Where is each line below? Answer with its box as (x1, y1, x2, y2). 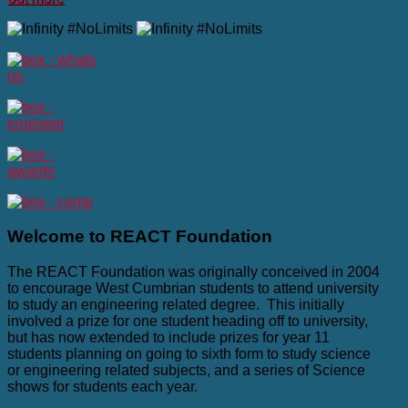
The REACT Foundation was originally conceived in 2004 (7, 264, 380, 280)
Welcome (7, 227, 89, 247)
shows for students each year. (7, 379, 198, 395)
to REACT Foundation (89, 227, 272, 247)
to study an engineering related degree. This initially (7, 297, 344, 313)
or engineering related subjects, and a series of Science (7, 362, 365, 379)
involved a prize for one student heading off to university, (7, 313, 368, 330)
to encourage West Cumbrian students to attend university (7, 280, 379, 297)
